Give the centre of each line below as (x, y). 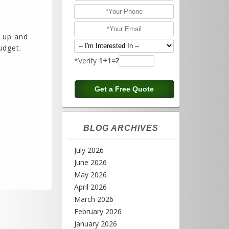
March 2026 (94, 199)
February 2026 (98, 211)
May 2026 (90, 175)
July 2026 (89, 150)
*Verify (86, 61)
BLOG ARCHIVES (121, 128)
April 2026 (90, 187)
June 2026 (90, 162)
